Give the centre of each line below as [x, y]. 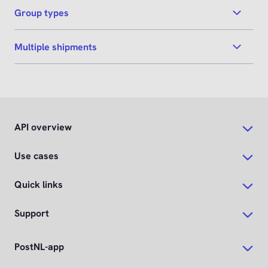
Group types [42, 13]
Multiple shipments [56, 47]
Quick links [39, 185]
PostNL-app [39, 247]
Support [32, 214]
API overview [43, 127]
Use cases [36, 156]
